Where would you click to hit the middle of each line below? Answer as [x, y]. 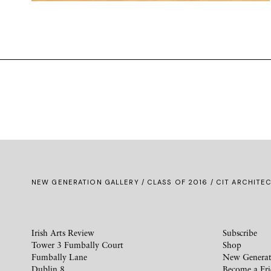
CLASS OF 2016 [178, 182]
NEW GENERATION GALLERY [85, 182]
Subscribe [240, 233]
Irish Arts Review [63, 233]
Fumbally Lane [59, 257]
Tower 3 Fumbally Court [77, 245]
